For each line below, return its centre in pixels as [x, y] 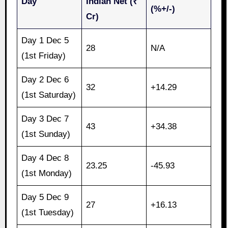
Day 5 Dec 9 [45, 197]
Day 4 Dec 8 [45, 158]
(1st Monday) [47, 174]
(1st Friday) [44, 56]
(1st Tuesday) [48, 213]
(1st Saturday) [49, 95]
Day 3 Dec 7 [45, 119]
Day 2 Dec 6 [45, 80]
